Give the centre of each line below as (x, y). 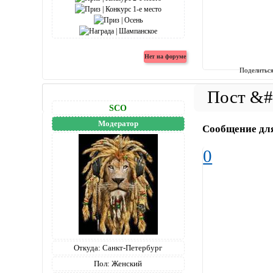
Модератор (118, 123)
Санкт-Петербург (132, 248)
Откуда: (87, 248)
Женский (126, 264)
